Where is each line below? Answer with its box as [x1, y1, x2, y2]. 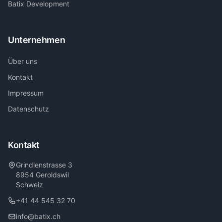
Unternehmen [8, 35, 65, 45]
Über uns [8, 57, 37, 65]
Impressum [8, 89, 44, 97]
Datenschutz [8, 105, 49, 113]
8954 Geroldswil [16, 170, 69, 179]
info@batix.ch [16, 212, 60, 221]
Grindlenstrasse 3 [16, 161, 72, 169]
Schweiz [16, 180, 43, 189]
